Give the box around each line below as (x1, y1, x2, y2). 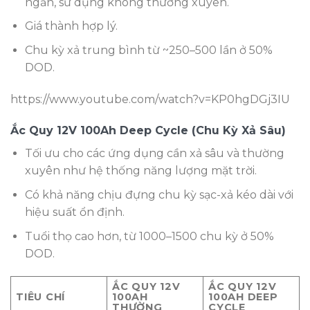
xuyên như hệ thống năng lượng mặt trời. (24, 164, 257, 178)
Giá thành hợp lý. (24, 19, 118, 33)
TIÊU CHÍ (16, 291, 65, 304)
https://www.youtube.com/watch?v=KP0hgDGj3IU (10, 92, 290, 106)
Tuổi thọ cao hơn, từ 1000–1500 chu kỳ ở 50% (24, 229, 274, 243)
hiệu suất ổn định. (24, 205, 125, 219)
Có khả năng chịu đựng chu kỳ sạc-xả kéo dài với (24, 188, 293, 201)
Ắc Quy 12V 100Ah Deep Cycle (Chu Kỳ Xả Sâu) (10, 124, 286, 138)
